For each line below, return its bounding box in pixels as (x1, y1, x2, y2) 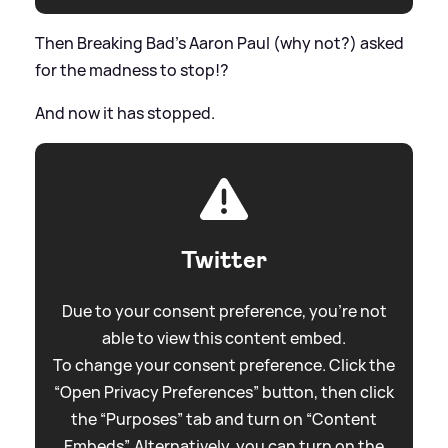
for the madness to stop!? (35, 58, 229, 81)
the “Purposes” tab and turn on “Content (71, 407, 377, 430)
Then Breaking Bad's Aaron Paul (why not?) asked (35, 31, 404, 54)
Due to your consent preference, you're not (61, 299, 387, 322)
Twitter (181, 243, 267, 276)
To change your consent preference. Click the (53, 353, 395, 376)
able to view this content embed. (102, 326, 346, 349)
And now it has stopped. (35, 101, 215, 124)
